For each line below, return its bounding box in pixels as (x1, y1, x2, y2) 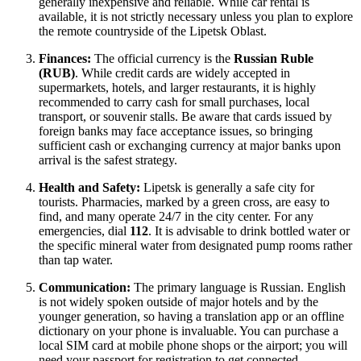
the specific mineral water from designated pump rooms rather (39, 239, 352, 253)
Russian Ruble (234, 52, 313, 66)
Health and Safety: (39, 180, 140, 195)
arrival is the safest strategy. (39, 153, 177, 168)
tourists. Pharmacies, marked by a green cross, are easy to (39, 195, 330, 210)
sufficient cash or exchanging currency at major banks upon (39, 139, 341, 153)
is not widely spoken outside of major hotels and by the (39, 295, 318, 309)
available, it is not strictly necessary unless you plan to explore (39, 10, 353, 24)
